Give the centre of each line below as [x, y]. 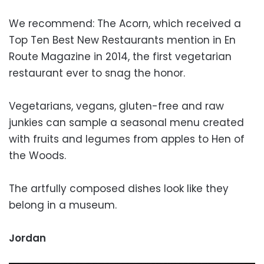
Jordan [27, 238]
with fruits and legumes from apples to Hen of [127, 139]
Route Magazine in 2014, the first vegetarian [120, 56]
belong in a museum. [63, 205]
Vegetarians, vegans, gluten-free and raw [116, 106]
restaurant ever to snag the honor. [97, 73]
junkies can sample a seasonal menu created [126, 122]
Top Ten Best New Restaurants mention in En [122, 40]
